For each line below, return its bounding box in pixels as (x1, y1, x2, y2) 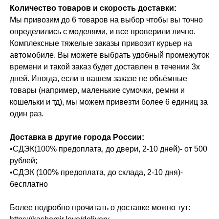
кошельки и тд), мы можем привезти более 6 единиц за (10, 98, 208, 107)
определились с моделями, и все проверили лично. (10, 27, 196, 36)
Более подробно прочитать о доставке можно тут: (10, 203, 190, 212)
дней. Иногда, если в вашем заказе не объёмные (10, 74, 187, 83)
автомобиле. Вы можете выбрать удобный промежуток (10, 51, 209, 60)
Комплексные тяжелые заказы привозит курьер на (10, 39, 192, 48)
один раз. (10, 109, 44, 118)
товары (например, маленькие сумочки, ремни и (10, 86, 185, 95)
